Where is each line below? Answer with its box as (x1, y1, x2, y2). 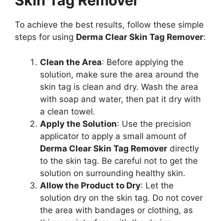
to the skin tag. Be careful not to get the (40, 155, 198, 166)
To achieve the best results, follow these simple (15, 20, 204, 30)
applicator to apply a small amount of (40, 131, 186, 141)
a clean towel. (40, 106, 95, 116)
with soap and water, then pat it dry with (40, 94, 201, 104)
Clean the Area (40, 57, 102, 67)
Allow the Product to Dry (40, 180, 141, 190)
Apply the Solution (40, 118, 117, 129)
